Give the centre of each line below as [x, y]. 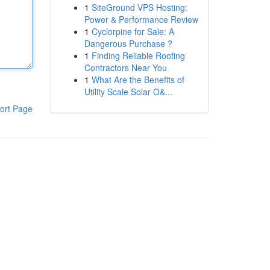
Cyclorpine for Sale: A [133, 31]
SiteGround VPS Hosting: [139, 7]
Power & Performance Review [141, 19]
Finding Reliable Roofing [138, 55]
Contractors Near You [125, 67]
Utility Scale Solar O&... [128, 92]
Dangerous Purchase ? [128, 43]
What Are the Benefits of [138, 80]
